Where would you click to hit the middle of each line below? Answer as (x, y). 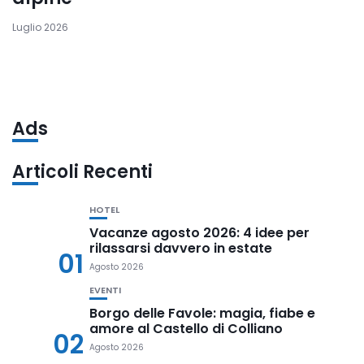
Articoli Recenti (82, 172)
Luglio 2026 (40, 28)
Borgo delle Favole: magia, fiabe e (202, 314)
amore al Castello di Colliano (186, 329)
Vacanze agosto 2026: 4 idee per (199, 233)
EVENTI (105, 290)
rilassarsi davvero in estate (181, 249)
